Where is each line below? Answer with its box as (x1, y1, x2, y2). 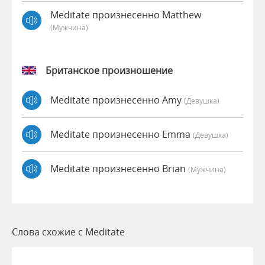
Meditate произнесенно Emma (50, 128, 193, 141)
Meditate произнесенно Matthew (50, 8, 201, 21)
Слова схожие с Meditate (12, 225, 125, 238)
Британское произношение (46, 63, 173, 77)
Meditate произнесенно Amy (50, 93, 184, 107)
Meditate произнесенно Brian (50, 162, 188, 176)
